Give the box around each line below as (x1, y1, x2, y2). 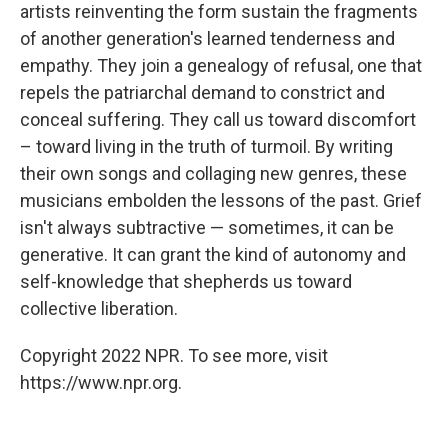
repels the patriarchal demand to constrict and (20, 81, 385, 103)
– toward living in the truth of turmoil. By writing (20, 135, 393, 157)
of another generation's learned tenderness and (20, 27, 395, 49)
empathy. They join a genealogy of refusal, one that (20, 54, 422, 76)
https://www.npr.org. (20, 371, 182, 393)
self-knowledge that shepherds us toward (20, 270, 352, 292)
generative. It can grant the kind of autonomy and (20, 243, 406, 265)
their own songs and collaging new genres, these (20, 162, 407, 184)
